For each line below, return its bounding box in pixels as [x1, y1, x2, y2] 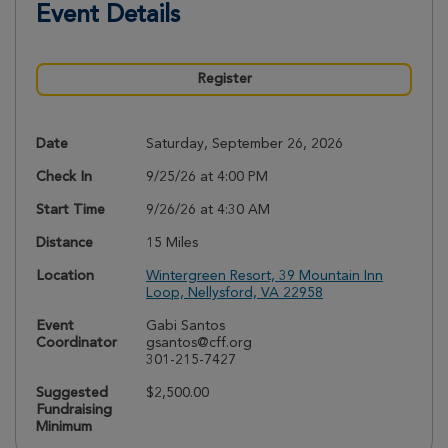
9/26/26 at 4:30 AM [146, 203, 270, 218]
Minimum [36, 420, 92, 435]
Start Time [36, 203, 105, 218]
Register [196, 72, 252, 87]
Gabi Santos [146, 319, 225, 334]
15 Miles [146, 236, 198, 251]
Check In [36, 170, 92, 185]
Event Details [36, 4, 180, 29]
